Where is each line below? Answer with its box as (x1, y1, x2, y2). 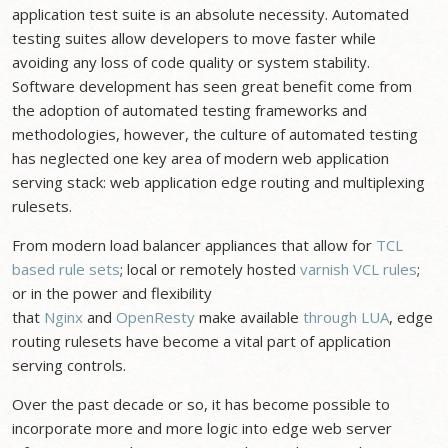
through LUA (303, 307, 390, 327)
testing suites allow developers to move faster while (12, 28, 377, 48)
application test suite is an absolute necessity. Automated (12, 4, 410, 24)
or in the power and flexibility (12, 283, 213, 303)
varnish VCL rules (300, 259, 418, 279)
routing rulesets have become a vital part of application (12, 331, 392, 351)
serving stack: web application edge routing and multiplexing (12, 172, 426, 192)
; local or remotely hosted (120, 259, 301, 279)
